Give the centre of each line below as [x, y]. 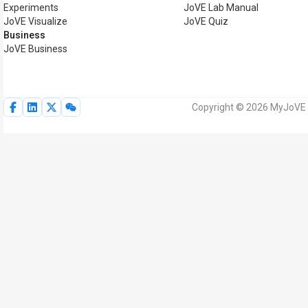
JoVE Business [35, 49]
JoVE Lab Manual [221, 8]
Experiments [31, 8]
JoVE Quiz [206, 21]
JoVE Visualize [35, 21]
